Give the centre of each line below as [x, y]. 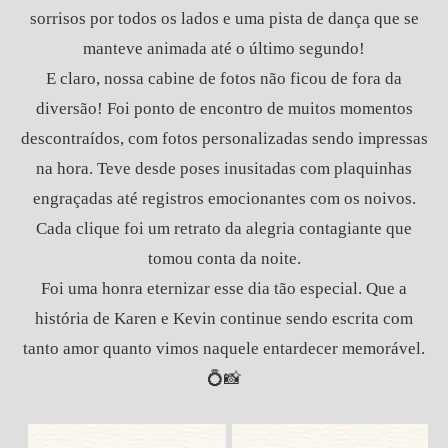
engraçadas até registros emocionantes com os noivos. [224, 198]
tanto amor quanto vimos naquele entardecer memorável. [224, 348]
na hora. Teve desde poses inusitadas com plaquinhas [224, 168]
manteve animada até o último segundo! [224, 48]
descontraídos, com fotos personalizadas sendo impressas [224, 138]
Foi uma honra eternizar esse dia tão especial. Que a [224, 288]
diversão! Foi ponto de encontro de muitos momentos [224, 108]
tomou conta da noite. [224, 258]
